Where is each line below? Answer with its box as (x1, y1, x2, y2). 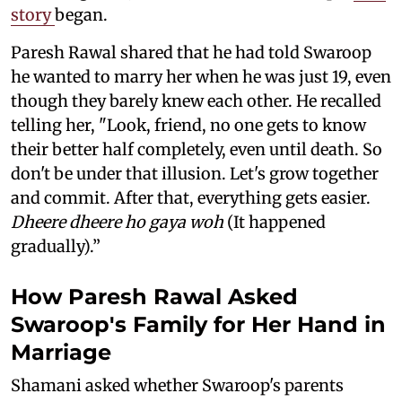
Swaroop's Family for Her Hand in (11, 310, 386, 337)
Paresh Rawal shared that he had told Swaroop (11, 41, 371, 63)
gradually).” (11, 235, 100, 257)
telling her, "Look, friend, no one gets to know (11, 114, 366, 135)
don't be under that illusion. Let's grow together (11, 162, 379, 184)
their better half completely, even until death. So (11, 138, 382, 160)
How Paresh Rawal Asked (11, 283, 298, 310)
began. (55, 4, 108, 25)
